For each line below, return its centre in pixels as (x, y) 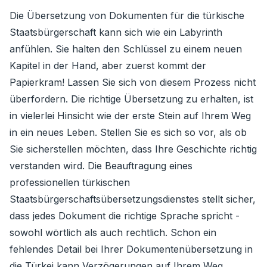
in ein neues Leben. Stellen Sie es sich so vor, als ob (128, 132)
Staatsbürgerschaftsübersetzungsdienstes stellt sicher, (133, 199)
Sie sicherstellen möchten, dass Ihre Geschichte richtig (133, 149)
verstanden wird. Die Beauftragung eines (101, 166)
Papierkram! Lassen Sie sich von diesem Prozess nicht (133, 82)
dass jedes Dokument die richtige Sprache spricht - (125, 216)
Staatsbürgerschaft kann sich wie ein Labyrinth (116, 32)
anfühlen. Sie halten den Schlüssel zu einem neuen (126, 49)
